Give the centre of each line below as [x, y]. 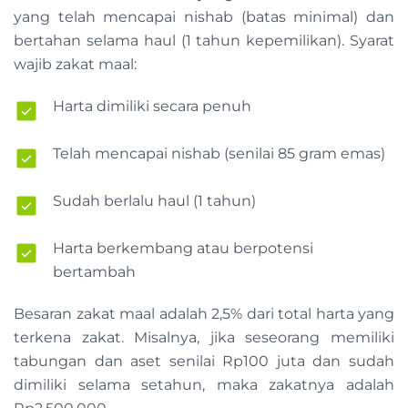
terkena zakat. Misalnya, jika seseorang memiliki [204, 337]
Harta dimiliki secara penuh [154, 106]
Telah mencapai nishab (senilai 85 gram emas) [221, 153]
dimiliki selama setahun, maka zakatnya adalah [204, 385]
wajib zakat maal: [77, 64]
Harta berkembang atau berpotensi [183, 248]
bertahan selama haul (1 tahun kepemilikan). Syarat [204, 41]
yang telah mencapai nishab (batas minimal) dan [204, 17]
